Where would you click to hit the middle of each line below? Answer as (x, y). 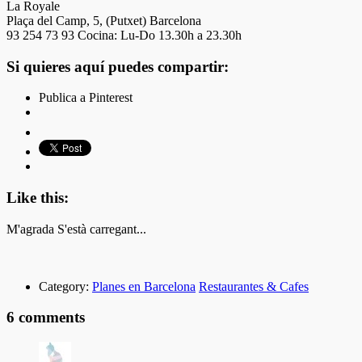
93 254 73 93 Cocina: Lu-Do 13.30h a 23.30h (124, 35)
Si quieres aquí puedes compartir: (118, 66)
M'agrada (30, 229)
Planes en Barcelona (144, 286)
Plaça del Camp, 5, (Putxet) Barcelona (104, 20)
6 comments (46, 318)
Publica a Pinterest (86, 98)
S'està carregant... (102, 229)
